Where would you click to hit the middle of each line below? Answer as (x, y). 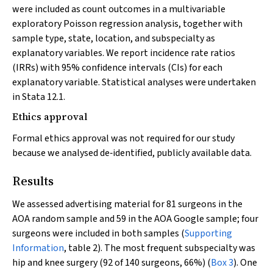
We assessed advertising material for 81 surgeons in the (127, 204)
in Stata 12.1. (39, 97)
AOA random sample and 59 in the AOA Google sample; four (135, 219)
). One (245, 263)
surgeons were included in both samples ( (98, 233)
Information (38, 248)
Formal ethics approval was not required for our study (123, 138)
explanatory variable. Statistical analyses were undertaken (134, 82)
